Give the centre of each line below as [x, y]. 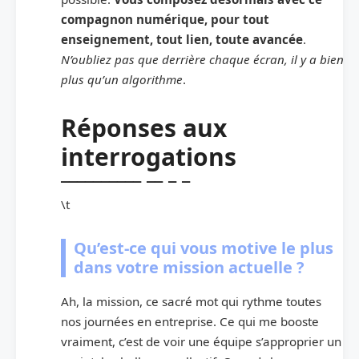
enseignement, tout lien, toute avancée [182, 39]
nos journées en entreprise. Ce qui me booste [190, 321]
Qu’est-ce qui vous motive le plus [204, 248]
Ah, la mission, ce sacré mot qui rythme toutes [191, 301]
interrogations [149, 156]
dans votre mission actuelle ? [189, 267]
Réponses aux [144, 127]
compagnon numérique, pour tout [165, 19]
